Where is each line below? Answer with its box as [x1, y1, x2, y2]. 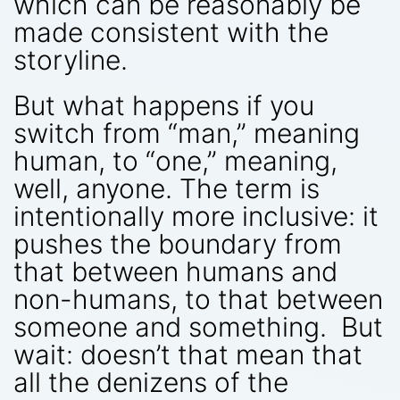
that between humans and [13, 254, 337, 287]
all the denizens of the [13, 365, 288, 398]
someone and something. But [13, 310, 383, 343]
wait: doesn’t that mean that [13, 337, 362, 371]
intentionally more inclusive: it [13, 199, 379, 232]
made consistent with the [13, 15, 329, 48]
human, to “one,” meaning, [13, 144, 337, 177]
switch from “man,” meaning [13, 116, 360, 149]
